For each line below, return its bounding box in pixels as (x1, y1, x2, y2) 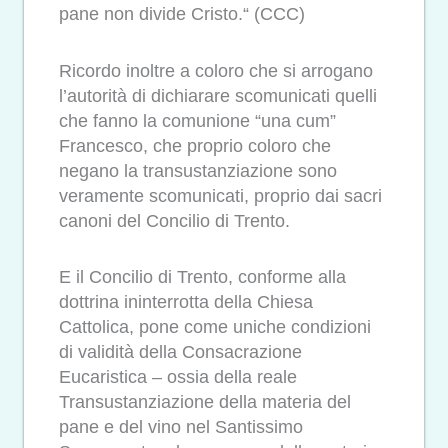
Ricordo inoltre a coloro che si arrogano (59, 60, 373, 81)
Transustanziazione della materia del (59, 392, 351, 413)
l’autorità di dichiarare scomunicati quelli (59, 85, 377, 106)
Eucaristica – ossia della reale (59, 367, 297, 388)
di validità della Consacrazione (59, 342, 302, 363)
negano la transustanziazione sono (59, 160, 337, 181)
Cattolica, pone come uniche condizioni (59, 317, 371, 338)
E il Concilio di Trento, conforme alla (59, 267, 346, 288)
